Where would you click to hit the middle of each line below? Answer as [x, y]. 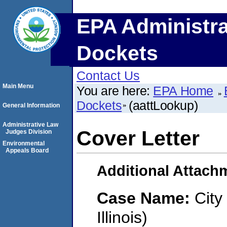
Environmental [24, 143]
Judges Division [29, 132]
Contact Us [108, 75]
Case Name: [146, 198]
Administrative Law [30, 125]
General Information [31, 105]
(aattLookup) [163, 105]
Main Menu [18, 86]
